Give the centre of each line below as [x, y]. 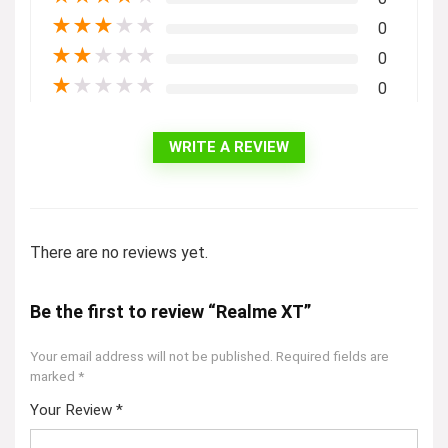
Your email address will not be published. [151, 356]
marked [54, 376]
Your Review [73, 410]
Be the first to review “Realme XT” [170, 311]
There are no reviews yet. [119, 252]
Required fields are [332, 356]
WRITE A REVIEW [229, 147]
